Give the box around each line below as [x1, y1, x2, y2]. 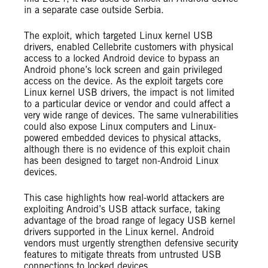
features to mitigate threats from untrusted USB [24, 249, 221, 260]
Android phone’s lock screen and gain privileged [24, 64, 223, 75]
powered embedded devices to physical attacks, [24, 132, 221, 144]
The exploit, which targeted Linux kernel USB [24, 30, 213, 41]
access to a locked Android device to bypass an [24, 53, 220, 64]
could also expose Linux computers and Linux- [24, 121, 216, 132]
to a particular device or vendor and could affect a [24, 98, 230, 109]
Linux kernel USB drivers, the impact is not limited [24, 87, 234, 98]
